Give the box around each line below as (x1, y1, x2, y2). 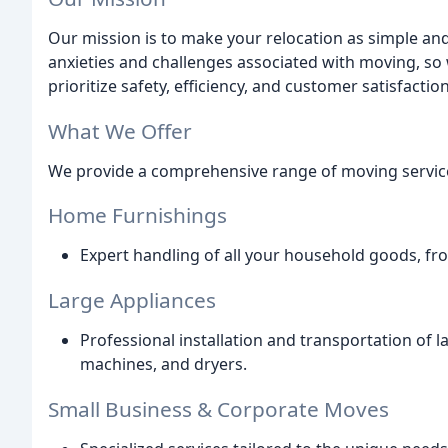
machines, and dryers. (80, 353, 247, 376)
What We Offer (48, 116, 192, 145)
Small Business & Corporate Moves (48, 394, 389, 423)
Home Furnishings (48, 201, 227, 230)
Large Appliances (48, 286, 216, 315)
